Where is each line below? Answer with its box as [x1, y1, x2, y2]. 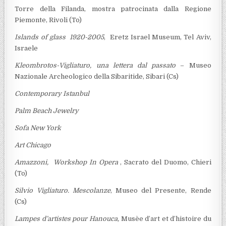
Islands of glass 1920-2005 [15, 33, 104, 41]
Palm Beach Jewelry [15, 107, 79, 115]
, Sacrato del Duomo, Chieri [118, 158, 211, 166]
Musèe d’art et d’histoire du [119, 215, 211, 223]
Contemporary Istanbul [15, 90, 90, 98]
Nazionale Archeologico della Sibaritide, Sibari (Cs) [15, 73, 179, 81]
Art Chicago [15, 141, 51, 149]
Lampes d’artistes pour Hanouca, [15, 215, 119, 223]
